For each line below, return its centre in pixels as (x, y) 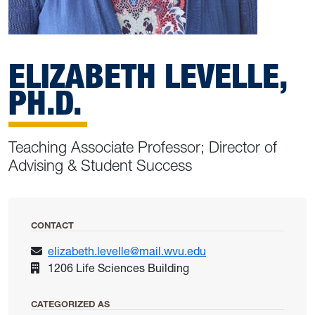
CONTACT (52, 226)
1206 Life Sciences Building (118, 268)
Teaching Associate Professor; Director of (143, 148)
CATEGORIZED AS (70, 304)
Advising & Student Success (100, 166)
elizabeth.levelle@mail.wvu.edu (127, 251)
